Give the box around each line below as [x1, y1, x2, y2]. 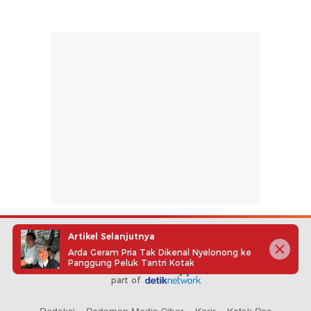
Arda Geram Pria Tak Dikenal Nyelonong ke [68, 246, 251, 258]
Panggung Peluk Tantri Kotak [68, 257, 194, 268]
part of [110, 274, 143, 285]
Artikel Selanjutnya [68, 230, 155, 242]
